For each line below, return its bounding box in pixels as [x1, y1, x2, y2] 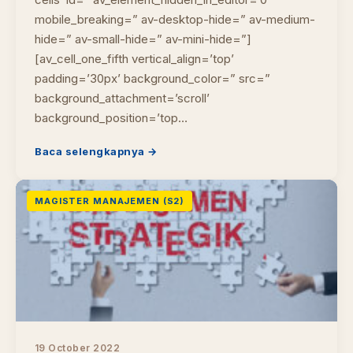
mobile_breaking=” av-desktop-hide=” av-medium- [35, 12, 315, 27]
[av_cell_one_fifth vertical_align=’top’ [35, 51, 234, 66]
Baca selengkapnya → [35, 145, 158, 158]
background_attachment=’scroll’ [35, 91, 210, 106]
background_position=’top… [35, 110, 188, 125]
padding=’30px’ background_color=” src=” [35, 71, 270, 86]
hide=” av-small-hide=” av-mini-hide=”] [35, 32, 251, 46]
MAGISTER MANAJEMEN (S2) [35, 195, 185, 206]
